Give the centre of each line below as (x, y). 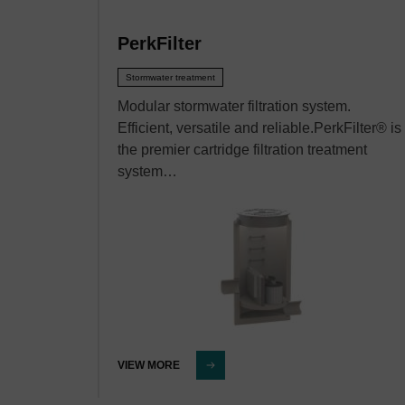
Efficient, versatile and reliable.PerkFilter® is (259, 128)
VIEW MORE (149, 366)
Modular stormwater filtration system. (234, 106)
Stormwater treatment (170, 77)
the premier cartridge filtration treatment (242, 150)
